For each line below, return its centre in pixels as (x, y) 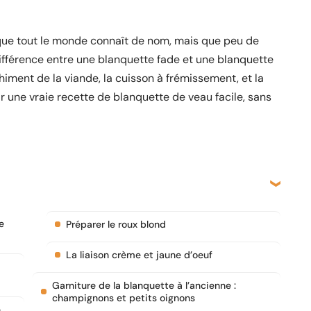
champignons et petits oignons (124, 298)
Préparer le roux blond (116, 224)
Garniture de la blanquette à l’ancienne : (144, 285)
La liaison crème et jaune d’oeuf (139, 255)
